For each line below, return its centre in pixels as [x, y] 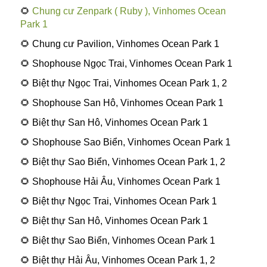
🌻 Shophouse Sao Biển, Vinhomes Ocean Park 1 [125, 142]
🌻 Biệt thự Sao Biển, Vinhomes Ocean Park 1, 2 [122, 162]
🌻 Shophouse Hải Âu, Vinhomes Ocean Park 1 [120, 182]
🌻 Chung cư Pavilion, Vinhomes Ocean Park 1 [119, 44]
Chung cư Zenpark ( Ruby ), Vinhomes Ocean [129, 11]
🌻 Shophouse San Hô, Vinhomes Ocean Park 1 [122, 103]
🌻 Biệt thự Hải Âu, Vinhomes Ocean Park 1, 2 [117, 260]
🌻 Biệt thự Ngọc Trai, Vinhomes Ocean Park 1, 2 [123, 83]
